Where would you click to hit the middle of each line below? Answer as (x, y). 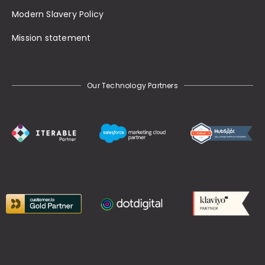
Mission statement (51, 38)
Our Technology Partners (132, 85)
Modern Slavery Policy (58, 14)
